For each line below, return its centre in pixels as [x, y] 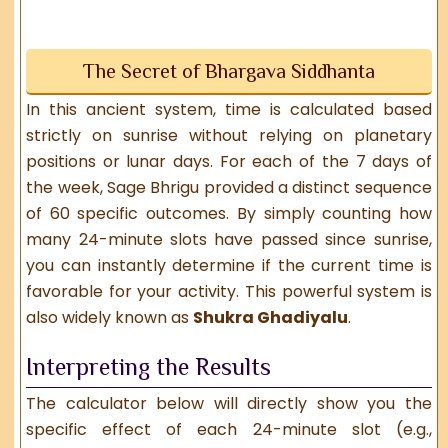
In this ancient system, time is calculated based [229, 110]
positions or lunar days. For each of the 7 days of [229, 162]
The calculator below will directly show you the [229, 403]
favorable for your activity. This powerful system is [229, 292]
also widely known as [110, 318]
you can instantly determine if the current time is [229, 266]
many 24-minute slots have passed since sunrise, [229, 240]
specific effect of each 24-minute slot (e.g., [229, 429]
